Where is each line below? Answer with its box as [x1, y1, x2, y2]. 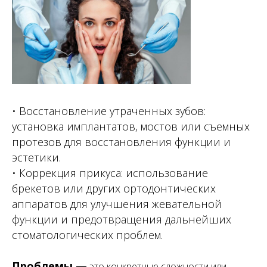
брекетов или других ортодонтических [12, 181, 216, 195]
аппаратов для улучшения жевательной [12, 197, 222, 211]
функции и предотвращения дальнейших [12, 212, 231, 226]
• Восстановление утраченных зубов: [12, 104, 206, 118]
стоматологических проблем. [12, 228, 163, 242]
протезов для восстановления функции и [12, 135, 231, 149]
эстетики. [12, 150, 61, 164]
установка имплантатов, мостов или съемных [12, 119, 250, 133]
